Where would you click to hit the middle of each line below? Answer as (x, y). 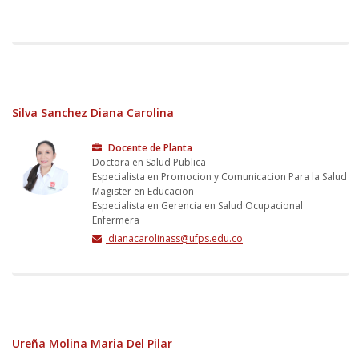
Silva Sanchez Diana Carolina (93, 112)
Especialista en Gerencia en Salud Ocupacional (198, 205)
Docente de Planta (149, 147)
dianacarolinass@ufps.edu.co (174, 238)
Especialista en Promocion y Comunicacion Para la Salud (220, 176)
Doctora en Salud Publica (149, 162)
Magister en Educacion (143, 191)
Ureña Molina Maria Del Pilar (92, 343)
